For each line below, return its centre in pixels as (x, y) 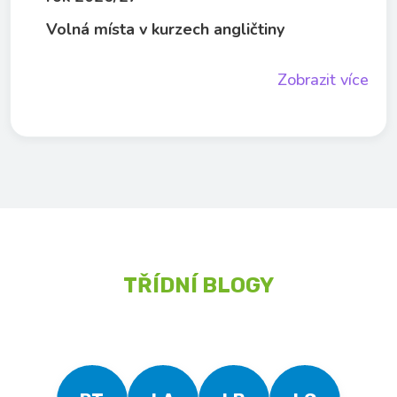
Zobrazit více (323, 80)
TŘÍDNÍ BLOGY (198, 285)
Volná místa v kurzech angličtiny (166, 29)
